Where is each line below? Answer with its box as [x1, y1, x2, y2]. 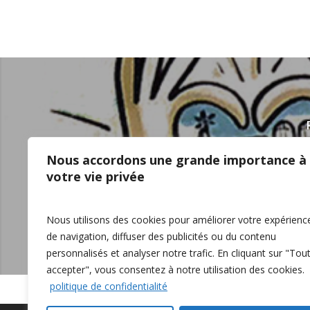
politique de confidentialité [50, 280, 167, 293]
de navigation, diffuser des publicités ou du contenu [46, 230, 276, 243]
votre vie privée [46, 168, 145, 185]
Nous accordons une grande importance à [46, 152, 307, 168]
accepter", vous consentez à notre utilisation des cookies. [46, 263, 304, 276]
